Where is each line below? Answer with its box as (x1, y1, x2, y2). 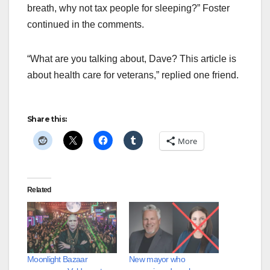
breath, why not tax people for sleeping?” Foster (27, 3, 230, 14)
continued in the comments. (27, 19, 144, 30)
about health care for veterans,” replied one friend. (27, 70, 239, 81)
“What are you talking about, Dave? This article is (27, 54, 236, 64)
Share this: (27, 115, 67, 124)
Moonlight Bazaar (27, 254, 87, 265)
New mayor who (129, 254, 185, 265)
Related (27, 186, 51, 195)
